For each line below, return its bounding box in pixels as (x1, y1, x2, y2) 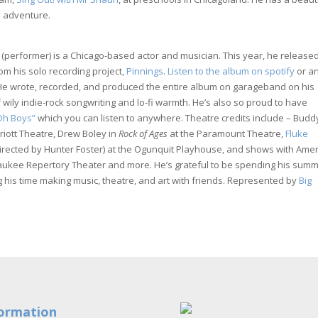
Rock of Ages (119, 126, 168, 140)
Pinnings (126, 64, 164, 77)
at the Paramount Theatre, (168, 126, 286, 140)
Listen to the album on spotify (168, 64, 295, 77)
